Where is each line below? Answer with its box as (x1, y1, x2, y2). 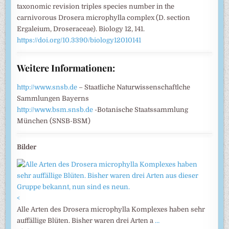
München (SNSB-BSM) (17, 117, 91, 125)
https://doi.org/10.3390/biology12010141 (17, 36, 142, 44)
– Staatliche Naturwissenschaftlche (77, 83, 191, 91)
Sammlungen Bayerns (17, 94, 89, 102)
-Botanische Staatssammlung (93, 105, 189, 113)
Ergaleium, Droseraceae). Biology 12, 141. (17, 25, 145, 33)
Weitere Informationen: (17, 61, 116, 74)
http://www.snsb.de (17, 83, 78, 91)
